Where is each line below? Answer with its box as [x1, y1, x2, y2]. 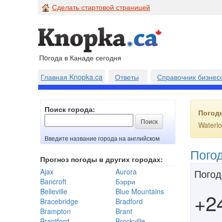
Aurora [115, 166, 137, 176]
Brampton [40, 206, 71, 216]
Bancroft [40, 176, 66, 186]
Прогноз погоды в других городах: [40, 154, 163, 164]
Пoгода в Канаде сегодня [39, 53, 121, 62]
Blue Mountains [115, 186, 164, 196]
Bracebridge [40, 196, 78, 206]
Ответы [115, 72, 139, 82]
